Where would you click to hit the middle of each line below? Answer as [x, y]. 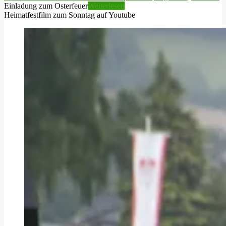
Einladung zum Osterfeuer [46, 6]
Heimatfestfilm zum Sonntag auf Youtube [70, 15]
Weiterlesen [106, 6]
